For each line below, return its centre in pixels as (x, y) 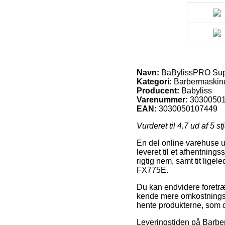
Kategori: (154, 81)
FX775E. (152, 170)
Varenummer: (162, 99)
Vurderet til (157, 126)
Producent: (158, 90)
